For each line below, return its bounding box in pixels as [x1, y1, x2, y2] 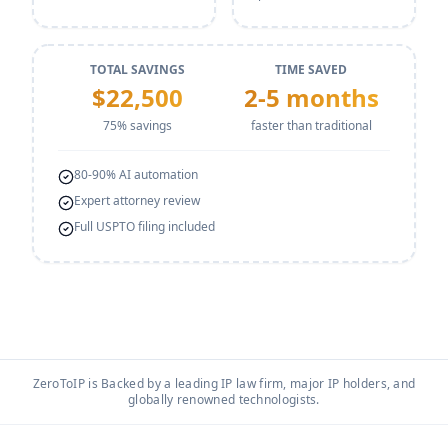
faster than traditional [250, 117, 372, 134]
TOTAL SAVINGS [89, 61, 185, 78]
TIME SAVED [275, 61, 347, 78]
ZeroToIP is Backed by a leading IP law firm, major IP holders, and [32, 375, 416, 392]
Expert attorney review [74, 192, 200, 209]
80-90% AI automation [74, 166, 198, 183]
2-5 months [243, 81, 379, 114]
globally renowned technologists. [128, 391, 320, 408]
